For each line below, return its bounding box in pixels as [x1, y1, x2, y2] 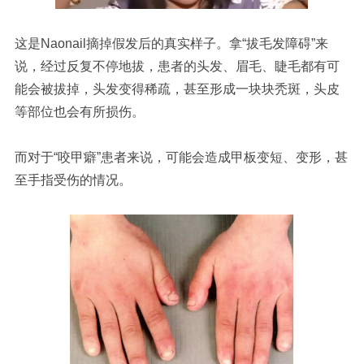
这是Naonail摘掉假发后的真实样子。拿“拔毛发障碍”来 [14, 37, 328, 51]
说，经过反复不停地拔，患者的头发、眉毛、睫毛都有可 [14, 59, 340, 74]
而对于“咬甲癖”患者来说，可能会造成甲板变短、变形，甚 [14, 150, 348, 165]
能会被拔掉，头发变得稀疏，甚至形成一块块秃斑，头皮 [14, 82, 340, 97]
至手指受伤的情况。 [14, 173, 132, 188]
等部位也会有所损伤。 [14, 105, 145, 119]
